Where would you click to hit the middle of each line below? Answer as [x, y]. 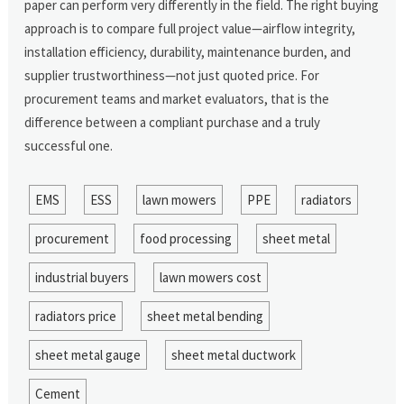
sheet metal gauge [87, 354]
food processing [185, 238]
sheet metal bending [205, 316]
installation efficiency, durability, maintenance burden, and [188, 51]
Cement [57, 393]
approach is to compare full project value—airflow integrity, [190, 28]
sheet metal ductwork [233, 354]
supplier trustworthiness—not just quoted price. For [172, 75]
